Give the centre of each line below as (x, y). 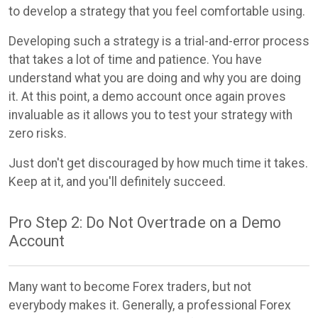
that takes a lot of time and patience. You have (135, 60)
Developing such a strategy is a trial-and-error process (159, 42)
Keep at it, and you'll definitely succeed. (117, 182)
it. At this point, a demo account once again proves (147, 97)
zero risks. (38, 134)
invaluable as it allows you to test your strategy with (150, 115)
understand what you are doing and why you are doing (155, 78)
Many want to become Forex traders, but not (130, 286)
